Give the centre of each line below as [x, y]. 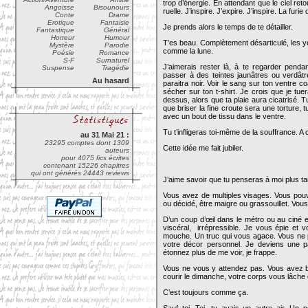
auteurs [117, 150]
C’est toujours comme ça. [206, 292]
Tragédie [115, 68]
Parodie [117, 45]
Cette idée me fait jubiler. [203, 148]
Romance [114, 53]
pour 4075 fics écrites [95, 158]
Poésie [63, 53]
